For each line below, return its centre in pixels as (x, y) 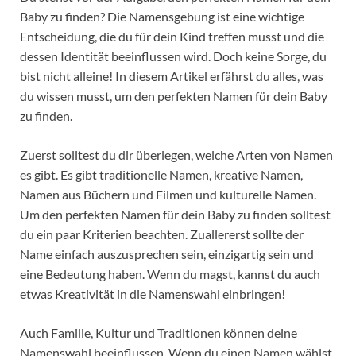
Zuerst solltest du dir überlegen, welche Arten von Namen (176, 154)
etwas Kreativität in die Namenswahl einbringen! (153, 293)
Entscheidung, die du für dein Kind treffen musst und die (172, 36)
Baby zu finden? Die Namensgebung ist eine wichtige (162, 16)
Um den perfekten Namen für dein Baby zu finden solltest (175, 214)
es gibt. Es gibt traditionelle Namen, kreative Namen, (161, 174)
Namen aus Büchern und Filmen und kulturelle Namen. (168, 194)
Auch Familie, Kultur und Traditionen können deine (159, 332)
